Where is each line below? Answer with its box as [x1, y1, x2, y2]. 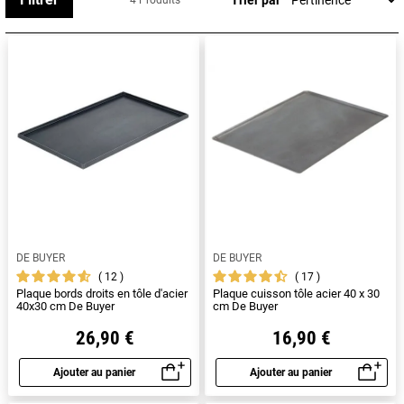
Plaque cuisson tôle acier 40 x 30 [213, 287, 380, 300]
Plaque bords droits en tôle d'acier [16, 287, 188, 300]
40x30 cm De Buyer [16, 299, 115, 313]
